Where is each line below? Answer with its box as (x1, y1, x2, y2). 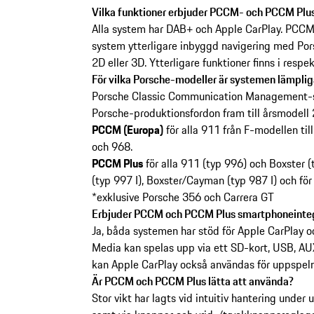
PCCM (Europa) (91, 121, 163, 139)
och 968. (91, 138, 132, 156)
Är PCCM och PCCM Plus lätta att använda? (91, 273, 294, 290)
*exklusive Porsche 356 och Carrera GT (91, 189, 274, 206)
